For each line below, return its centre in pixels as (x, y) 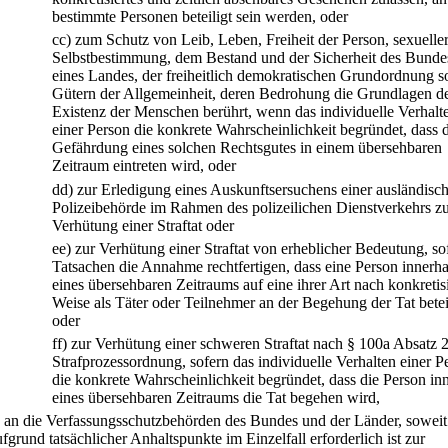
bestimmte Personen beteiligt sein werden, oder (200, 16)
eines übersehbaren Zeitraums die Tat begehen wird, (216, 398)
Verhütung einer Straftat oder (143, 225)
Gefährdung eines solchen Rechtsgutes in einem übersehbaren (247, 148)
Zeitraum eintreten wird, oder (144, 166)
